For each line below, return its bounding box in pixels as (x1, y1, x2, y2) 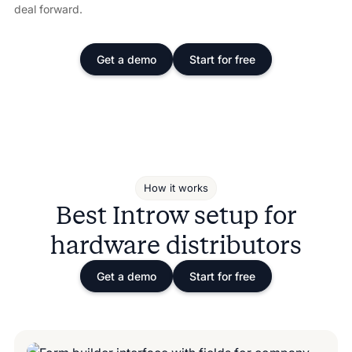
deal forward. (13, 2, 82, 16)
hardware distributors (50, 229, 302, 260)
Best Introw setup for (55, 200, 297, 230)
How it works (144, 181, 208, 194)
